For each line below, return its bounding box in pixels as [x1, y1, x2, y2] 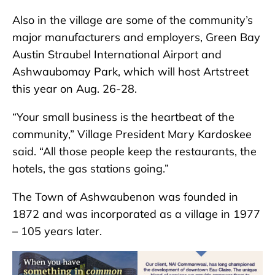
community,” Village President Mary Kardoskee [12, 126, 252, 141]
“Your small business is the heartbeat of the [12, 109, 234, 124]
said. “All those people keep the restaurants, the [12, 144, 257, 158]
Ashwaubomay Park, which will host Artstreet [12, 64, 249, 79]
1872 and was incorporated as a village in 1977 [12, 206, 260, 221]
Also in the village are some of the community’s [12, 12, 253, 27]
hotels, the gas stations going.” [12, 161, 169, 176]
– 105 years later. [12, 223, 102, 238]
